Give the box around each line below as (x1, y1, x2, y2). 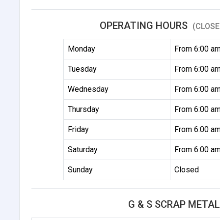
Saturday (68, 144, 98, 154)
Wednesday (68, 84, 109, 94)
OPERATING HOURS (100, 19, 191, 31)
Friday (68, 124, 89, 134)
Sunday (68, 165, 93, 174)
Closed (174, 165, 199, 174)
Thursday (68, 104, 100, 114)
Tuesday (68, 64, 97, 74)
